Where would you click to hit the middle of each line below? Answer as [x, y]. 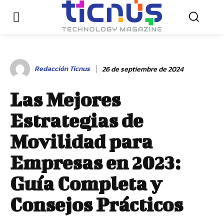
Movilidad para [81, 141]
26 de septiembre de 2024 [143, 69]
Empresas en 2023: [95, 162]
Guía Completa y [86, 183]
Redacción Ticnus [62, 69]
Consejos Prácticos [96, 204]
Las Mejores [65, 99]
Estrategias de [76, 120]
